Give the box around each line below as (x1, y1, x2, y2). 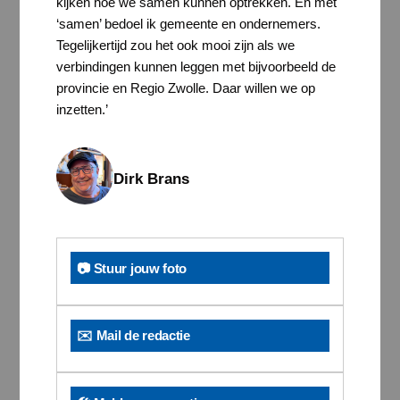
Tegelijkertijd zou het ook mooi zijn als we (55, 37, 295, 54)
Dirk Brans (112, 171, 189, 187)
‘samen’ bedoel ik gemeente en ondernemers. (55, 16, 321, 32)
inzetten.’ (55, 102, 108, 118)
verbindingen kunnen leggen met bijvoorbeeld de (55, 59, 336, 75)
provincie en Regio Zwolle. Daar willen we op (55, 80, 315, 96)
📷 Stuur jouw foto (77, 260, 187, 276)
